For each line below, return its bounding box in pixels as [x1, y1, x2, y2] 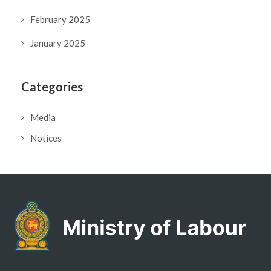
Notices [30, 132, 62, 143]
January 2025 [30, 37, 85, 48]
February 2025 [30, 13, 90, 25]
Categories [21, 79, 83, 94]
